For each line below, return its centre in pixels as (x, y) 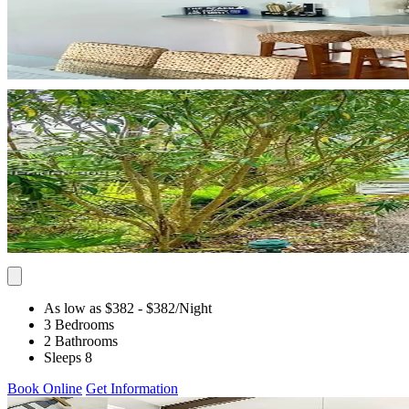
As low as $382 (89, 308)
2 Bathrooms (81, 341)
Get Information (132, 388)
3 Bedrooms (79, 324)
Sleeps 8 (68, 357)
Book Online (45, 388)
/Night (194, 308)
